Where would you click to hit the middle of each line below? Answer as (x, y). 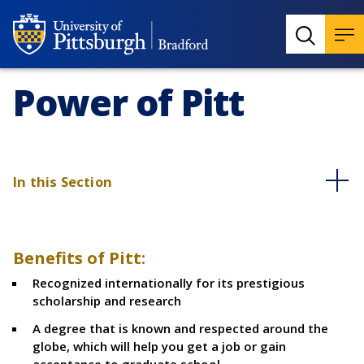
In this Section (63, 182)
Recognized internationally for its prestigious (169, 283)
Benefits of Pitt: (79, 258)
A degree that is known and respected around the (180, 328)
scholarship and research (107, 301)
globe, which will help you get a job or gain (159, 346)
